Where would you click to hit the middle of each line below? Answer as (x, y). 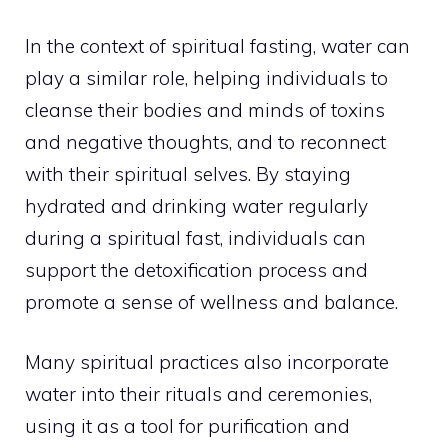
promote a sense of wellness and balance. (211, 301)
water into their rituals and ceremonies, (198, 394)
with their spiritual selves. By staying (188, 173)
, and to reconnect (307, 141)
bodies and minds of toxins (264, 109)
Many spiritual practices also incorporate (207, 362)
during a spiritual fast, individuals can (195, 237)
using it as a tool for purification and (187, 426)
